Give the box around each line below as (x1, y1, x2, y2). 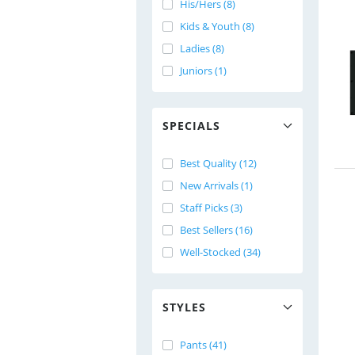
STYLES (162, 300, 206, 315)
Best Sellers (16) (180, 223, 253, 237)
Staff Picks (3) (180, 200, 242, 215)
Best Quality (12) (180, 156, 257, 170)
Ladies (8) (180, 41, 224, 55)
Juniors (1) (180, 63, 227, 78)
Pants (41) (180, 338, 227, 352)
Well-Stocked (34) (180, 245, 261, 259)
